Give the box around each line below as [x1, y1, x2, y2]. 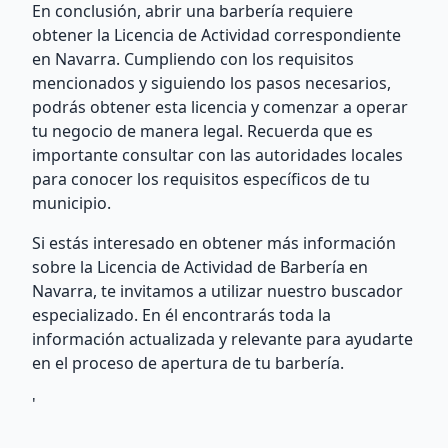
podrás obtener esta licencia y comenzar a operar [32, 96, 408, 118]
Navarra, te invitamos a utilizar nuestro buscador [32, 280, 403, 302]
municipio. [32, 192, 111, 214]
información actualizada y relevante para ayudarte [32, 328, 413, 350]
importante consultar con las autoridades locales [32, 144, 403, 166]
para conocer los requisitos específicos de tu [32, 168, 370, 190]
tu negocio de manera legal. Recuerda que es [32, 120, 373, 142]
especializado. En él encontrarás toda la [32, 304, 331, 326]
